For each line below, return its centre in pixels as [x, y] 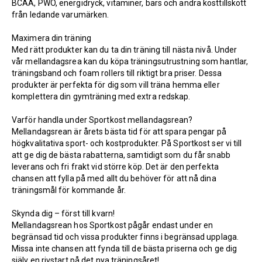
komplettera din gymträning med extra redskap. [101, 96]
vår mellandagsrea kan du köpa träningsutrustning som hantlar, [130, 61]
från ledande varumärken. [61, 15]
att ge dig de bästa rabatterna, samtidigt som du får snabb [121, 155]
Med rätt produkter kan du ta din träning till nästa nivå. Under [125, 50]
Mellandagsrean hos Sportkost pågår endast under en [113, 225]
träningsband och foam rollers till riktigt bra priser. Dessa [117, 73]
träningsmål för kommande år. [70, 190]
